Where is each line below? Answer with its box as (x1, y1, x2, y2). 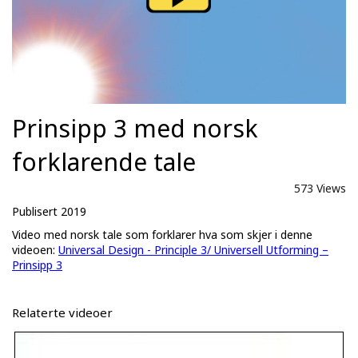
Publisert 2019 (12, 204, 86, 220)
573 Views (294, 181, 346, 197)
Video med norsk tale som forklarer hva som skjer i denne (12, 227, 312, 243)
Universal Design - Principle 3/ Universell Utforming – (58, 242, 328, 258)
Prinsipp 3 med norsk (12, 112, 258, 145)
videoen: (12, 242, 58, 258)
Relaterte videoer (12, 304, 113, 321)
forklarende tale (12, 145, 196, 179)
